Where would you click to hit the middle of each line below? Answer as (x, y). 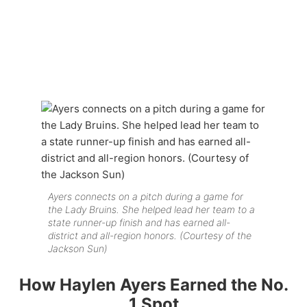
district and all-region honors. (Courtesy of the (150, 235)
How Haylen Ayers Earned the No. (153, 284)
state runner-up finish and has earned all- (139, 222)
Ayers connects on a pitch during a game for (146, 196)
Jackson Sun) (78, 248)
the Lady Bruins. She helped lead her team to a (151, 209)
